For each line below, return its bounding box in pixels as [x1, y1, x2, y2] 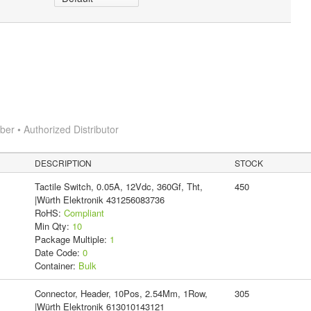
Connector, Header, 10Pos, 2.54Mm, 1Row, [34, 286, 208, 300]
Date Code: [34, 245, 83, 259]
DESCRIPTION [35, 156, 92, 169]
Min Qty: [34, 219, 72, 233]
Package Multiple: [34, 232, 110, 246]
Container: [34, 258, 78, 272]
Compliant [63, 205, 104, 219]
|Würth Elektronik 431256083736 [34, 192, 165, 206]
